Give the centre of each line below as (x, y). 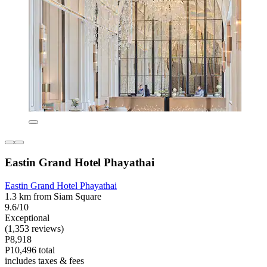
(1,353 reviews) (34, 228)
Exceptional (27, 218)
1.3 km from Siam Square (53, 196)
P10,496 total (30, 250)
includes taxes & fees (44, 260)
